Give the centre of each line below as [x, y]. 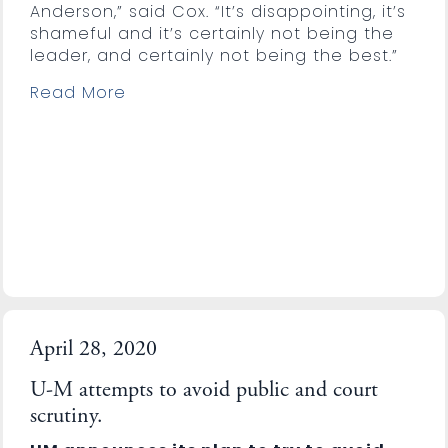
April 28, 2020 [93, 349]
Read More [77, 92]
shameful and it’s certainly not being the [211, 33]
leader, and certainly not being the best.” [213, 55]
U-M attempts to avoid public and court [203, 390]
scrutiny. [66, 416]
